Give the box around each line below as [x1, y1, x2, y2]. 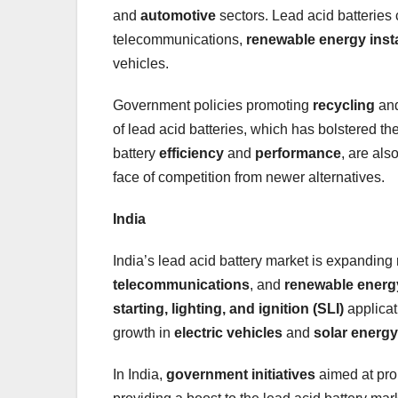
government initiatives [166, 366, 315, 382]
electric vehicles [174, 324, 283, 340]
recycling [313, 97, 375, 113]
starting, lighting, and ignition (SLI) [113, 300, 344, 316]
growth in [113, 324, 174, 340]
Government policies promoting [113, 97, 313, 113]
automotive [140, 7, 216, 23]
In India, [113, 366, 166, 382]
